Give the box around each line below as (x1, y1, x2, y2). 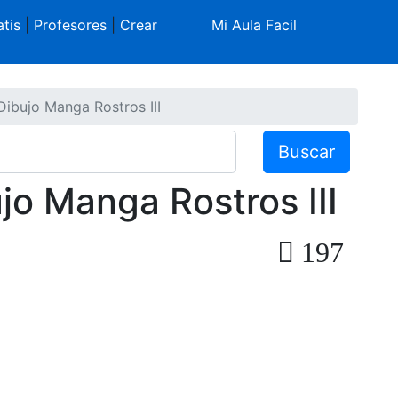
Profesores (33, 16, 107, 34)
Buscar (278, 140, 336, 163)
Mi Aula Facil (211, 16, 298, 34)
